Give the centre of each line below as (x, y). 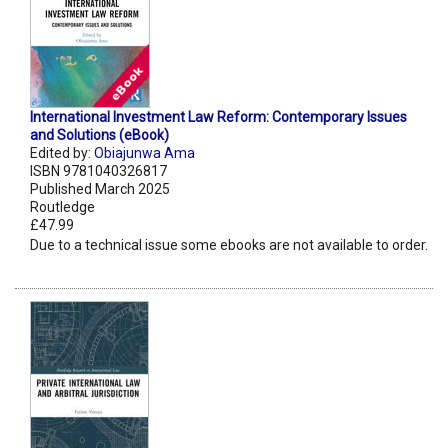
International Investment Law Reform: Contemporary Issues (218, 117)
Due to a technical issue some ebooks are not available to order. (229, 245)
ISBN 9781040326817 (98, 171)
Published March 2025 (100, 189)
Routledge (62, 207)
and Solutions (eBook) (99, 135)
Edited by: (62, 153)
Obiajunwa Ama (144, 153)
